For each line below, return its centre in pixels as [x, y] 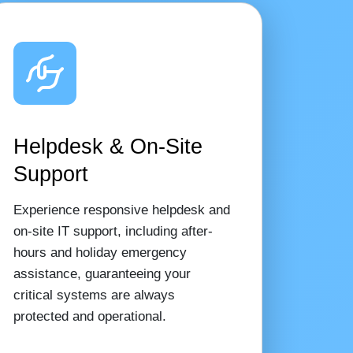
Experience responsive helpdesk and [121, 210]
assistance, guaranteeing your [102, 273]
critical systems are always [94, 295]
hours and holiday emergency [100, 252]
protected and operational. [89, 316]
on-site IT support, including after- [113, 231]
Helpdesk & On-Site [108, 147]
